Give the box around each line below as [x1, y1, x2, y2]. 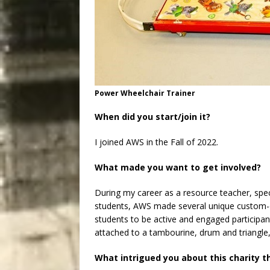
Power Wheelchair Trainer [95, 88, 195, 99]
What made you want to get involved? [95, 162, 261, 174]
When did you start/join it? [95, 111, 210, 123]
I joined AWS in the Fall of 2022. [95, 136, 218, 148]
